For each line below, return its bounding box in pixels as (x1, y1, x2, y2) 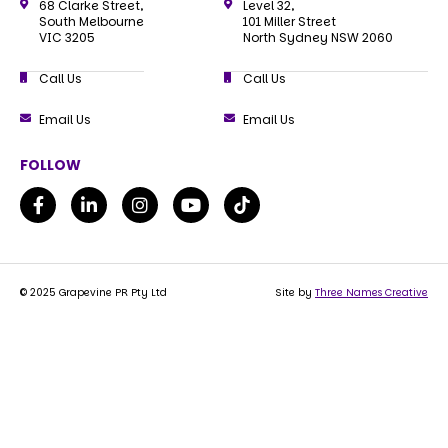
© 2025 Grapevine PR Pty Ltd (20, 285, 167, 301)
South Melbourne (38, 13, 144, 31)
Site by (275, 285, 315, 301)
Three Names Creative (315, 285, 428, 301)
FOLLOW (20, 155, 81, 176)
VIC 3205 (38, 29, 95, 47)
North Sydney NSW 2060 (242, 29, 393, 47)
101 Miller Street (242, 13, 336, 31)
